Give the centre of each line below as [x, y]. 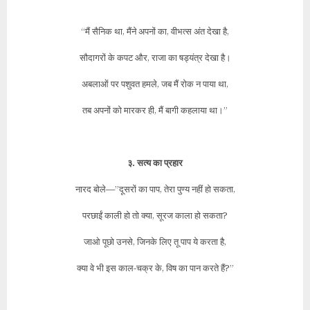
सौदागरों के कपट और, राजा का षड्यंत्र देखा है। [155, 57]
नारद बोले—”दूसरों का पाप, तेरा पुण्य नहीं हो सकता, [155, 189]
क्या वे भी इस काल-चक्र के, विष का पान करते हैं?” [155, 267]
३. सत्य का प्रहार [155, 162]
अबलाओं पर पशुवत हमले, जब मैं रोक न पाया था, [155, 83]
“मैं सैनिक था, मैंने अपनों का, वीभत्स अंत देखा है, [155, 31]
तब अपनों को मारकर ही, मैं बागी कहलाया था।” [155, 110]
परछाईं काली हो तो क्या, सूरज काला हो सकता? [155, 215]
